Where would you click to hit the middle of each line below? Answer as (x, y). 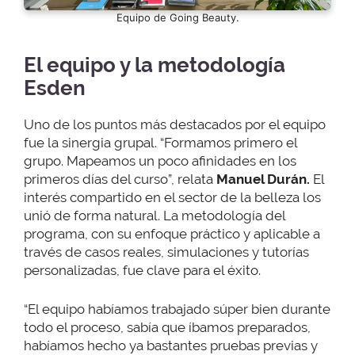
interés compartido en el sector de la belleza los (172, 198)
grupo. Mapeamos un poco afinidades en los (160, 161)
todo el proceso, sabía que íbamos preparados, (167, 327)
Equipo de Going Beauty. (177, 18)
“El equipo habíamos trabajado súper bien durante (177, 309)
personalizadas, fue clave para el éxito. (142, 271)
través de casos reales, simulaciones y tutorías (166, 252)
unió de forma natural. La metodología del (155, 216)
